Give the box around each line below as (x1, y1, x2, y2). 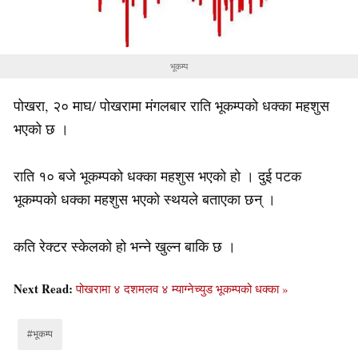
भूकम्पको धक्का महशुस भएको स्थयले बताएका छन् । (14, 189, 276, 209)
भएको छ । (14, 119, 69, 139)
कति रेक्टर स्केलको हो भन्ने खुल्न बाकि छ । (14, 237, 236, 257)
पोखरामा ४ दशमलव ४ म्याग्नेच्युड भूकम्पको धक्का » (76, 280, 288, 297)
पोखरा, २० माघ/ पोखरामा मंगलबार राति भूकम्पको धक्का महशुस (14, 96, 329, 116)
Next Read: (14, 280, 76, 298)
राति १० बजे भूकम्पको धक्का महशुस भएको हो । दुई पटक (14, 166, 301, 186)
